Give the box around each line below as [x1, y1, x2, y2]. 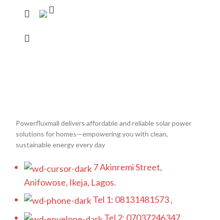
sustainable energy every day [16, 140, 105, 149]
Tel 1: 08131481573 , [93, 193, 172, 205]
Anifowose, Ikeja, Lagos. [24, 176, 116, 188]
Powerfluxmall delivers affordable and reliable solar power [16, 119, 192, 128]
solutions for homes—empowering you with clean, [16, 130, 168, 138]
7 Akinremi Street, [93, 162, 162, 173]
